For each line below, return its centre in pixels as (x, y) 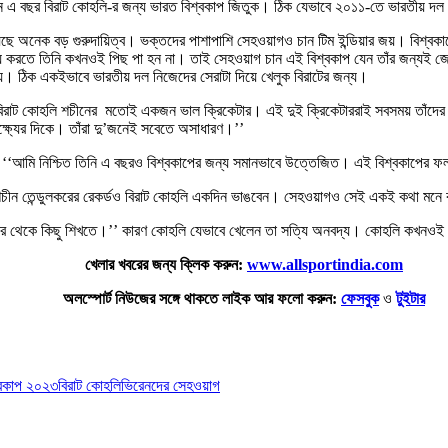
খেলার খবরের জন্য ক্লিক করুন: (166, 264)
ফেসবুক (360, 298)
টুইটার (410, 298)
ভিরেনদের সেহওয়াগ (170, 385)
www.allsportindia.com (325, 264)
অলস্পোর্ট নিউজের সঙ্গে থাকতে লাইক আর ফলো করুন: (200, 298)
